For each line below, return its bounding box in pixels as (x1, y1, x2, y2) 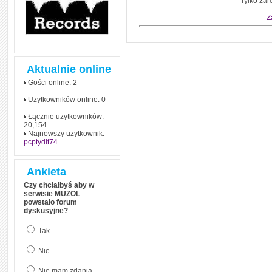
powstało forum (24, 198, 77, 206)
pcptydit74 (24, 138, 58, 146)
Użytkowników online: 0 (26, 95, 106, 104)
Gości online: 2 (26, 78, 77, 87)
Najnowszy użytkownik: (26, 129, 104, 138)
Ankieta (27, 166, 66, 178)
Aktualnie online (27, 63, 111, 75)
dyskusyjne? (24, 206, 68, 215)
